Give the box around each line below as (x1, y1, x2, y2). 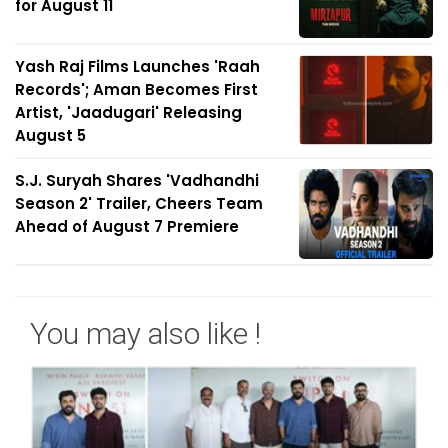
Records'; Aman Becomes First (15, 79, 258, 101)
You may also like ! (30, 316, 261, 352)
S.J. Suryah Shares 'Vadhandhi (15, 170, 259, 192)
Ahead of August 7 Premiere (15, 216, 239, 238)
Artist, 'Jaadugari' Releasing (15, 102, 242, 124)
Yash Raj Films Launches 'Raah (15, 56, 260, 78)
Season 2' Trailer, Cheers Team (15, 193, 263, 215)
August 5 (15, 125, 86, 147)
